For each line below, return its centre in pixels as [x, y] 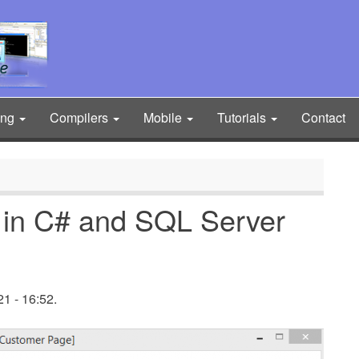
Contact [323, 117]
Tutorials [243, 117]
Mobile [164, 117]
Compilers [81, 117]
